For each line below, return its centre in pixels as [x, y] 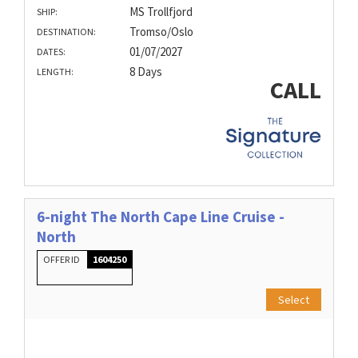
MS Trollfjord [161, 12]
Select [294, 300]
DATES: [51, 52]
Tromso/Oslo [161, 32]
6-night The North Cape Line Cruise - [161, 217]
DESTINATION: [66, 32]
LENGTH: [55, 72]
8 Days [145, 72]
